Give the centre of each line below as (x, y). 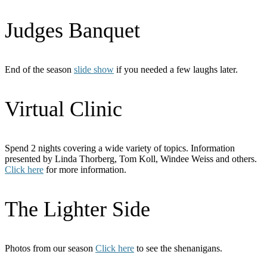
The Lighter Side (77, 209)
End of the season (39, 69)
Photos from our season (50, 248)
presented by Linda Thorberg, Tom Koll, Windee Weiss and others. (131, 159)
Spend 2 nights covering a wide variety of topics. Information (120, 148)
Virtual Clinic (63, 109)
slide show (94, 69)
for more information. (85, 169)
